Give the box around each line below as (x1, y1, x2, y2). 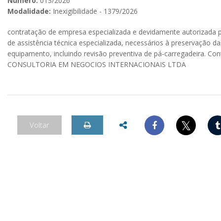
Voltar (30, 120, 49, 130)
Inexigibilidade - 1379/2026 (51, 6, 138, 16)
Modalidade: (7, 6, 51, 16)
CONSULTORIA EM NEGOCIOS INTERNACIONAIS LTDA (7, 60, 186, 69)
